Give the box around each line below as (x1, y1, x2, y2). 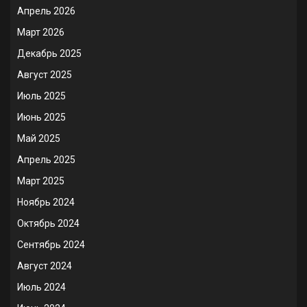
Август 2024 (17, 260, 72, 271)
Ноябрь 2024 (17, 197, 75, 208)
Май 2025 (17, 133, 60, 144)
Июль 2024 (17, 282, 66, 293)
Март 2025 (17, 175, 64, 186)
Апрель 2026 (17, 5, 75, 16)
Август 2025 (17, 69, 72, 80)
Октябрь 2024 (17, 218, 79, 229)
